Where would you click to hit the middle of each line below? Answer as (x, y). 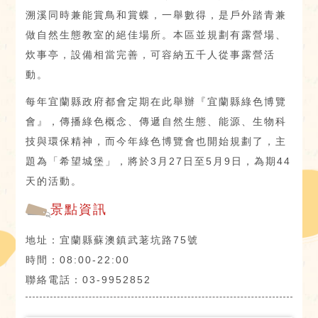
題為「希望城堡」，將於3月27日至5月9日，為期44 (159, 161)
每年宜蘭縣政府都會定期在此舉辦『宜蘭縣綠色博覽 (157, 102)
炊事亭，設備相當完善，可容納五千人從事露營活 (151, 55)
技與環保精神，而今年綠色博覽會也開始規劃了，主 (157, 142)
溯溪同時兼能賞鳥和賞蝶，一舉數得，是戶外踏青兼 (157, 15)
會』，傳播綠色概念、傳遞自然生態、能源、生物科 (157, 122)
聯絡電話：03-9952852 (89, 280)
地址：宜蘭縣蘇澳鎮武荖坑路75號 (113, 240)
